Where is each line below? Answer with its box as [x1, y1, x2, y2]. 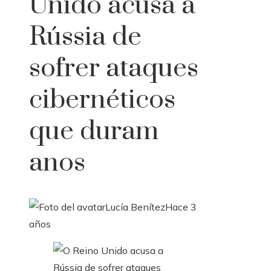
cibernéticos [29, 83, 175, 117]
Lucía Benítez [105, 201, 165, 214]
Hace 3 [165, 201, 197, 214]
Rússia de [29, 21, 142, 54]
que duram [29, 115, 158, 148]
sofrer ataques [29, 52, 198, 85]
